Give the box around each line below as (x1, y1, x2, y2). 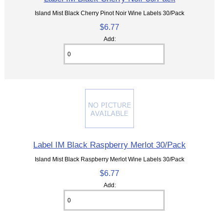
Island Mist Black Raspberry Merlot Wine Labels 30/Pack (35, 156, 184, 163)
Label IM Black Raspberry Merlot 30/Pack (33, 140, 186, 150)
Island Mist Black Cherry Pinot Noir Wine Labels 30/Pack (35, 10, 184, 17)
